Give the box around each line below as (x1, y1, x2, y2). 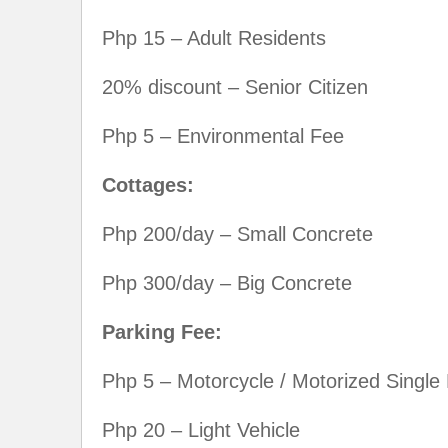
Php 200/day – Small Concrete (102, 222, 373, 245)
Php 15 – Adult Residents (102, 26, 326, 49)
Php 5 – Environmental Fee (102, 124, 344, 147)
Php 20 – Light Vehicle (102, 418, 300, 441)
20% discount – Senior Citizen (102, 75, 368, 98)
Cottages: (102, 173, 194, 196)
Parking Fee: (102, 320, 222, 343)
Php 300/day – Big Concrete (102, 271, 352, 294)
